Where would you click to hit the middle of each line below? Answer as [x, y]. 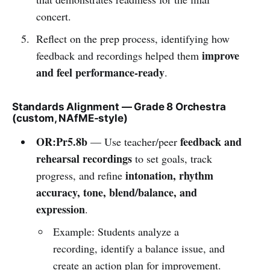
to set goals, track [172, 158]
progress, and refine [80, 175]
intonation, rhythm [169, 175]
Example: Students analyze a [116, 231]
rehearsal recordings [84, 158]
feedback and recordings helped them [119, 55]
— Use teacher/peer [133, 141]
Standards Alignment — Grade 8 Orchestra [119, 106]
